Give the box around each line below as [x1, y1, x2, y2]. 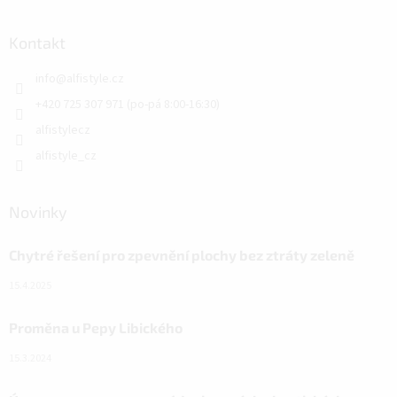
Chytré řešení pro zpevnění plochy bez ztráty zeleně [9, 246, 354, 264]
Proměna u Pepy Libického [9, 319, 183, 337]
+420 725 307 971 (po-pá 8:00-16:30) [35, 96, 220, 114]
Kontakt [9, 33, 66, 53]
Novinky [9, 202, 67, 222]
